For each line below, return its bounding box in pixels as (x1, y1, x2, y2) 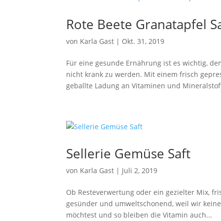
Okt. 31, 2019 (122, 37, 165, 46)
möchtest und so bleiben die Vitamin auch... (66, 210, 213, 220)
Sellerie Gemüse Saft (66, 145, 191, 162)
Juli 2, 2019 (122, 166, 158, 175)
